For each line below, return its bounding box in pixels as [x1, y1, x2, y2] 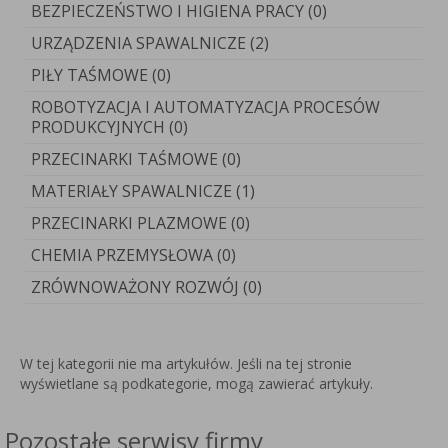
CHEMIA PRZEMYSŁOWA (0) [31, 244, 236, 266]
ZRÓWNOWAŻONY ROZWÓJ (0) [31, 276, 262, 298]
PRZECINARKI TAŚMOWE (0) [31, 148, 241, 170]
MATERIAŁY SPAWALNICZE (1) [31, 180, 255, 202]
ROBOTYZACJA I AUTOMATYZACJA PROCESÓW [31, 96, 380, 118]
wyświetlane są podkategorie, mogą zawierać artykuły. [20, 374, 373, 393]
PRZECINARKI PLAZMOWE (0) [31, 212, 250, 234]
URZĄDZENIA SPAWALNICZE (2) [31, 32, 269, 54]
